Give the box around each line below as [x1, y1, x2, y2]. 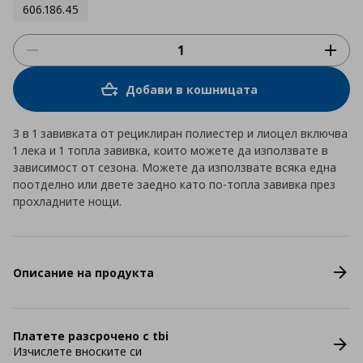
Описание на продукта [13, 264, 154, 280]
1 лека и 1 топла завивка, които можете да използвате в [13, 143, 328, 158]
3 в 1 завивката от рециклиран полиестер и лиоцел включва [13, 126, 348, 141]
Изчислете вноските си [13, 344, 142, 359]
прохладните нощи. [13, 194, 122, 209]
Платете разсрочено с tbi [13, 328, 169, 344]
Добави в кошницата [125, 81, 258, 97]
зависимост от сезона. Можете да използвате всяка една [13, 160, 336, 175]
